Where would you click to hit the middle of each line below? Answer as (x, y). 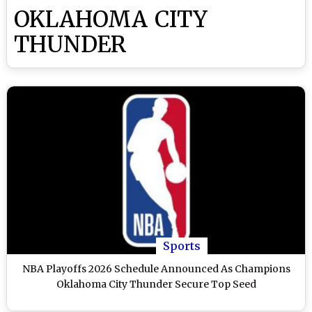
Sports (182, 245)
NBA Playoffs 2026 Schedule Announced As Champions (156, 268)
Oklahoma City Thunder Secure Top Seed (156, 284)
